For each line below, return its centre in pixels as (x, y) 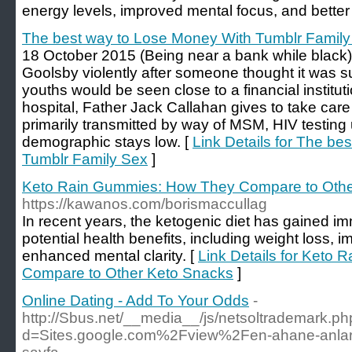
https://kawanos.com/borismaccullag (145, 204)
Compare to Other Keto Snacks (128, 273)
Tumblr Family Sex (85, 159)
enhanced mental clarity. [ (110, 256)
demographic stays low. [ (107, 142)
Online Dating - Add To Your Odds (136, 301)
